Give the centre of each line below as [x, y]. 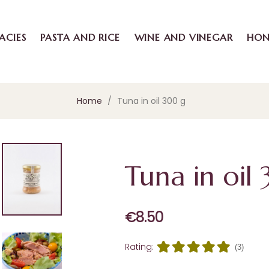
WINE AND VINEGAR [183, 37]
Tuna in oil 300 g [152, 101]
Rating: [139, 247]
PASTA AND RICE [80, 37]
